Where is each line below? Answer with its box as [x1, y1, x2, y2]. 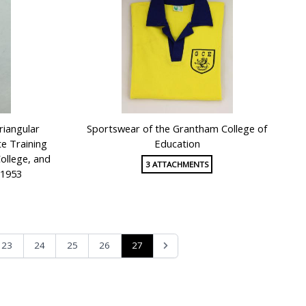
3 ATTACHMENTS [145, 158, 209, 169]
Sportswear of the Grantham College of [87, 122, 268, 136]
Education [154, 137, 200, 151]
